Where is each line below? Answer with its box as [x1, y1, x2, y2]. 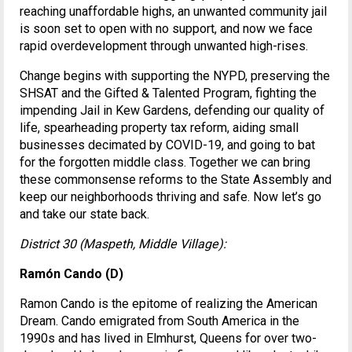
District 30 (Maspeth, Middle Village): [20, 236, 226, 252]
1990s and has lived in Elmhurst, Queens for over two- [20, 331, 317, 346]
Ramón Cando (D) [20, 266, 123, 282]
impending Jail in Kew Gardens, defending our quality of [20, 103, 324, 119]
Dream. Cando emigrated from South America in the [20, 313, 299, 329]
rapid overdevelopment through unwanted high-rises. [20, 38, 308, 54]
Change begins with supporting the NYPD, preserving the [20, 68, 330, 84]
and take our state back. [20, 207, 149, 222]
